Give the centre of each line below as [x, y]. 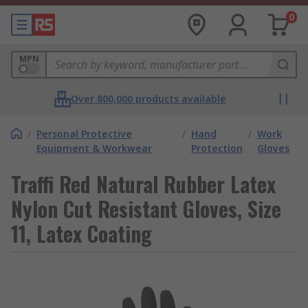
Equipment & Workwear [94, 148]
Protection [217, 148]
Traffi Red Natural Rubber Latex [143, 184]
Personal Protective [84, 134]
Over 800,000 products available [148, 99]
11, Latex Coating [81, 233]
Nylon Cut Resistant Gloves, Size [146, 209]
